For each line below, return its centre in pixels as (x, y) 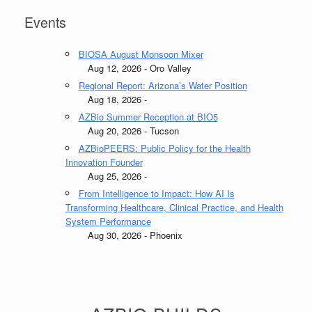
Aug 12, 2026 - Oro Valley (128, 68)
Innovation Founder (104, 162)
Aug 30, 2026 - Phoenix (124, 235)
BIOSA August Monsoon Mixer (141, 54)
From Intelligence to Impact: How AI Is (156, 193)
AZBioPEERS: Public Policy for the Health (164, 148)
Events (45, 23)
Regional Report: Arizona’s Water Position (163, 85)
